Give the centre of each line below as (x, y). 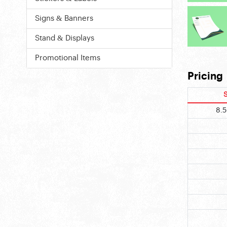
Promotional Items (68, 58)
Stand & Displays (65, 38)
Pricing (205, 77)
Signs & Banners (64, 18)
